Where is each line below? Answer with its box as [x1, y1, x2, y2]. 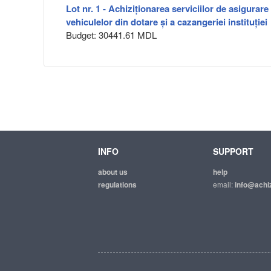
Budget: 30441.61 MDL [66, 28, 157, 42]
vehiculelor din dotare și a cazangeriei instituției [66, 15, 267, 29]
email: [213, 179, 235, 189]
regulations [98, 179, 137, 190]
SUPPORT [213, 145, 253, 157]
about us [98, 166, 128, 177]
